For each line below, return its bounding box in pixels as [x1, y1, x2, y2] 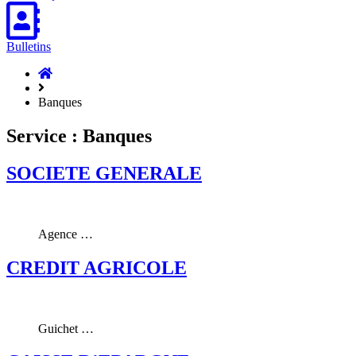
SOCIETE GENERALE [6, 162, 202, 184]
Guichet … [38, 321, 94, 335]
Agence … [38, 226, 93, 241]
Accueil [52, 66, 91, 79]
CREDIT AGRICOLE [6, 257, 187, 278]
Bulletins [6, 40, 51, 53]
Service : [6, 125, 83, 146]
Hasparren [52, 80, 103, 94]
